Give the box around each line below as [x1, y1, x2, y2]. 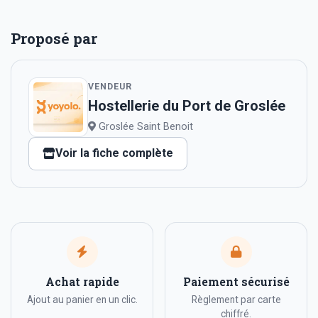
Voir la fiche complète [55, 146, 174, 160]
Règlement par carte [191, 294, 281, 306]
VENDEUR [88, 81, 132, 92]
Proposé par [11, 28, 97, 48]
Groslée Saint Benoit [96, 120, 193, 133]
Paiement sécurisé [182, 274, 290, 289]
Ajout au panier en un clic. [26, 294, 138, 306]
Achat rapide [45, 274, 119, 289]
